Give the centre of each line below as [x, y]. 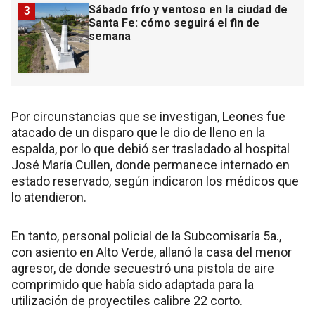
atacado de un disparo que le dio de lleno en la [138, 133]
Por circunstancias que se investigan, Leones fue [148, 116]
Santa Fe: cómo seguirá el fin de [174, 23]
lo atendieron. [49, 197]
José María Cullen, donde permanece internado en [150, 165]
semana [110, 36]
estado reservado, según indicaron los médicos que [155, 181]
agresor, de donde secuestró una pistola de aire [143, 268]
